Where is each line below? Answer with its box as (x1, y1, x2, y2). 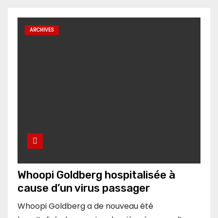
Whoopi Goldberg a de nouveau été (18, 200, 153, 212)
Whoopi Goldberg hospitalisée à (18, 168, 175, 182)
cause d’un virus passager (18, 182, 150, 195)
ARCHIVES (30, 26, 54, 34)
